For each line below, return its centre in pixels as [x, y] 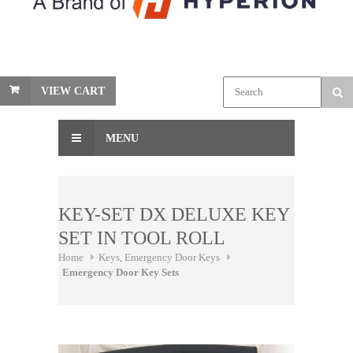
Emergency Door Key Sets [121, 272]
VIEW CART [73, 91]
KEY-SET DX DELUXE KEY [174, 214]
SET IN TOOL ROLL [142, 238]
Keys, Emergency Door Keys [159, 257]
